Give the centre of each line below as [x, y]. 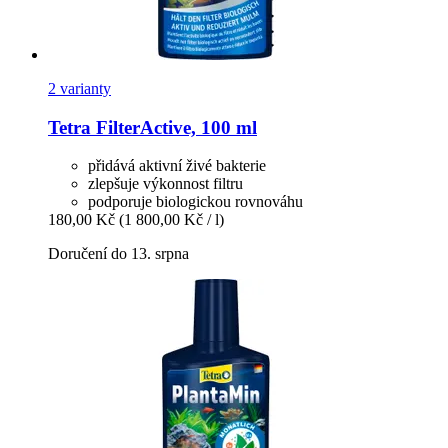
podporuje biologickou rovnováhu [195, 202]
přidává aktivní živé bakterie [177, 166]
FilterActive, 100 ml [174, 127]
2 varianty [79, 88]
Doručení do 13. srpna [118, 254]
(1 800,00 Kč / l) [171, 220]
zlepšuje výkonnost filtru [165, 184]
